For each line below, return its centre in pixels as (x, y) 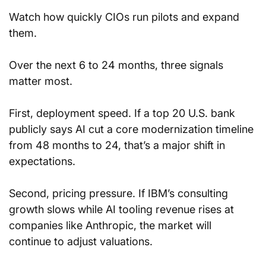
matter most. (41, 81)
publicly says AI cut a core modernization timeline (133, 129)
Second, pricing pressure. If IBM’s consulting (120, 193)
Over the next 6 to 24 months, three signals (118, 65)
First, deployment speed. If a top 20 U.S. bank (123, 113)
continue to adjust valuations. (81, 241)
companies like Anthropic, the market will (112, 225)
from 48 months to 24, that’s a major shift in (118, 145)
